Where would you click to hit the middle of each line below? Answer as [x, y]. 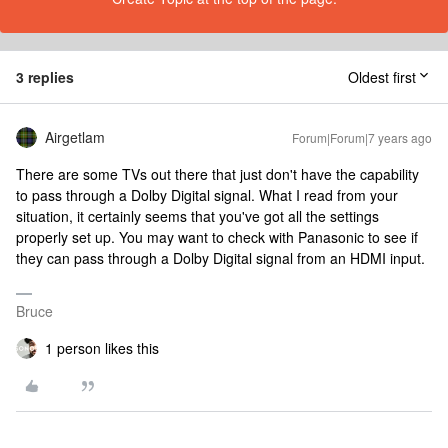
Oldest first [382, 77]
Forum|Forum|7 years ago [362, 137]
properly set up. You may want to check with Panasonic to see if [217, 237]
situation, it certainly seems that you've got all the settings [197, 216]
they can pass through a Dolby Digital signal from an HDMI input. [220, 258]
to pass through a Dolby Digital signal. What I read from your [207, 195]
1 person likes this [102, 348]
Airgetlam [75, 137]
